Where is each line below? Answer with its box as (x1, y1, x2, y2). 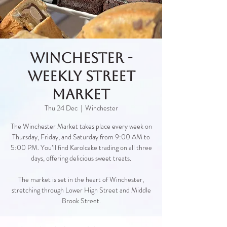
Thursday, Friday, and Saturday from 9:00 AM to (12, 131, 150, 142)
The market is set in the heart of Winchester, (18, 174, 144, 184)
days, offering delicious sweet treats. (31, 153, 131, 163)
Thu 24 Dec (44, 102, 78, 113)
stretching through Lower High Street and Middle (11, 184, 151, 195)
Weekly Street (27, 67, 135, 84)
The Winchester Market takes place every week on (10, 121, 152, 131)
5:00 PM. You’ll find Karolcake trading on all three (10, 142, 152, 153)
